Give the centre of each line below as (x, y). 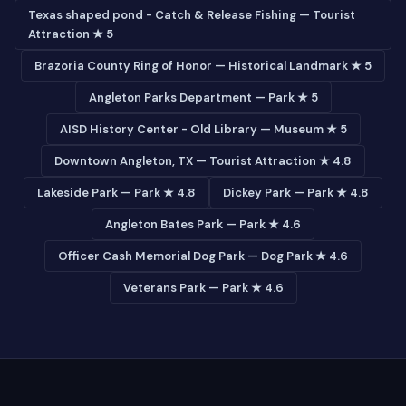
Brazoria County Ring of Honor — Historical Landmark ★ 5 (203, 66)
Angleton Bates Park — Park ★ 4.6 (203, 224)
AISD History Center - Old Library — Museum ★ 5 (203, 129)
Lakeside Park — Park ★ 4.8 (116, 193)
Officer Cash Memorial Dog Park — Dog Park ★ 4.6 (203, 256)
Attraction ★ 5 (71, 34)
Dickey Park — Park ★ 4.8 (296, 193)
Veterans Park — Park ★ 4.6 (203, 288)
